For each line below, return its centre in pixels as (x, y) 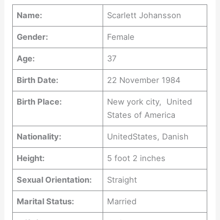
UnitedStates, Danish (149, 137)
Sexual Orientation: (55, 180)
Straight (124, 180)
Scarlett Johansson (146, 15)
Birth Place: (40, 102)
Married (122, 202)
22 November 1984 (144, 80)
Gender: (33, 37)
